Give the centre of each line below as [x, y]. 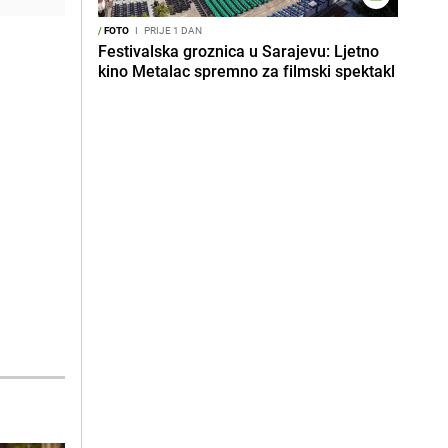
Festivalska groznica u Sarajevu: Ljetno [238, 51]
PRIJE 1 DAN [172, 30]
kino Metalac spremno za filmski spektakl [246, 71]
